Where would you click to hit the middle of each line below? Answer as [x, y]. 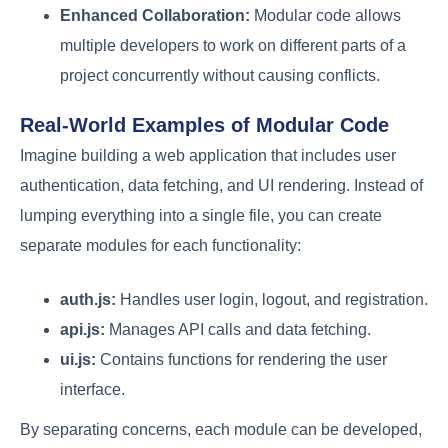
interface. [92, 389]
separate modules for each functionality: [160, 245]
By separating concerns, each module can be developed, [221, 429]
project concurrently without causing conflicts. [220, 75]
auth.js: [88, 299]
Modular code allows [325, 15]
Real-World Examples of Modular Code [204, 124]
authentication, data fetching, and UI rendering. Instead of [221, 185]
